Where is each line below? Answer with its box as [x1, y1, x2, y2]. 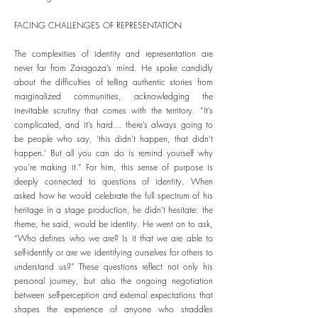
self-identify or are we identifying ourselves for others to [14, 246, 213, 258]
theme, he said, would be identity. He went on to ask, [14, 218, 213, 230]
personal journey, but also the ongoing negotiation [14, 275, 213, 287]
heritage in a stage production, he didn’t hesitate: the [14, 204, 213, 216]
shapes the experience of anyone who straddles [14, 303, 213, 315]
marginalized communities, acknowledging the [14, 90, 213, 102]
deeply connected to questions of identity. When [14, 175, 213, 187]
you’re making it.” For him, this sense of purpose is [14, 161, 213, 173]
